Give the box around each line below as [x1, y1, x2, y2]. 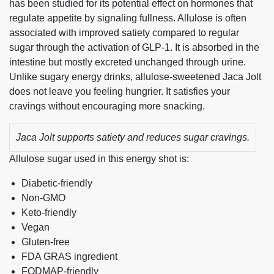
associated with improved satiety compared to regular [9, 28, 239, 39]
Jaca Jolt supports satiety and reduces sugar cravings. [16, 132, 250, 143]
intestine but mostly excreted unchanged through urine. [9, 57, 246, 68]
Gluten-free [21, 237, 70, 248]
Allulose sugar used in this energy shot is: [9, 154, 189, 165]
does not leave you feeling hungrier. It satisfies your [9, 86, 230, 97]
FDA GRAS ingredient [21, 251, 117, 262]
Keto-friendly [21, 207, 76, 218]
